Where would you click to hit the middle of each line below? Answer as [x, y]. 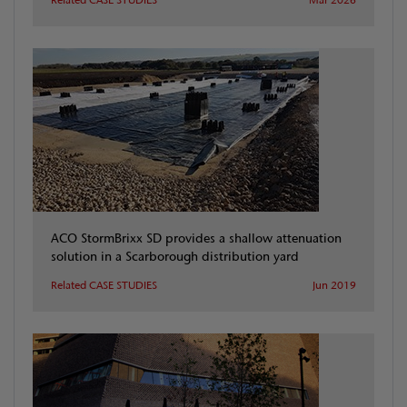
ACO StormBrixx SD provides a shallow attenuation [196, 238]
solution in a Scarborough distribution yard [175, 256]
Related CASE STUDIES [104, 286]
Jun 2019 [334, 286]
